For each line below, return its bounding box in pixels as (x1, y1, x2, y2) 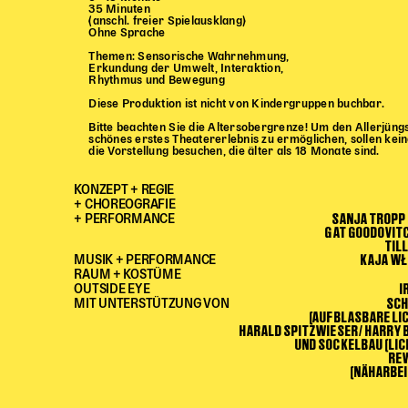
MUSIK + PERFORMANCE (74, 254, 217, 266)
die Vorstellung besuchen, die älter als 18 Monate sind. (88, 146, 380, 157)
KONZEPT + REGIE (74, 184, 175, 196)
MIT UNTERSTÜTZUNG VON (74, 298, 229, 310)
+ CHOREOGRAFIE (74, 199, 176, 210)
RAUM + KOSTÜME (74, 269, 181, 280)
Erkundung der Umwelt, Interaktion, (88, 63, 284, 74)
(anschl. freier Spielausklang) (88, 15, 247, 26)
